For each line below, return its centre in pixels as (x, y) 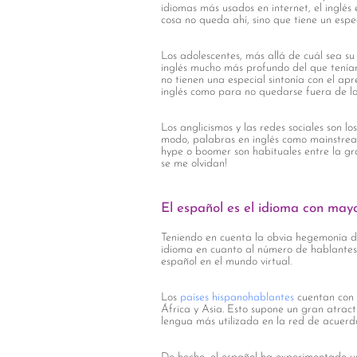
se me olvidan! (194, 164)
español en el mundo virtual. (226, 262)
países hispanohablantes (235, 298)
